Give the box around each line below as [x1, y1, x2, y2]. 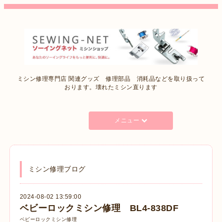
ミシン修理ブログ [28, 165, 86, 173]
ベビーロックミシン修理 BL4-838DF [19, 203, 179, 213]
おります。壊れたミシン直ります [64, 84, 158, 91]
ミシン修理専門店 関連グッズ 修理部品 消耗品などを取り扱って [17, 75, 205, 83]
